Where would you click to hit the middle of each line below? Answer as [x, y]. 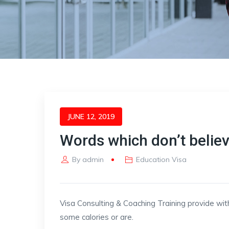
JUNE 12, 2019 [91, 117]
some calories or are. [97, 217]
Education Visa [162, 159]
